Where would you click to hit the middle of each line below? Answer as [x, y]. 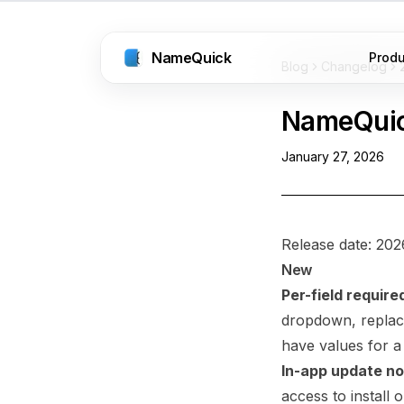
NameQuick [192, 58]
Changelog [354, 66]
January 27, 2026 [333, 156]
